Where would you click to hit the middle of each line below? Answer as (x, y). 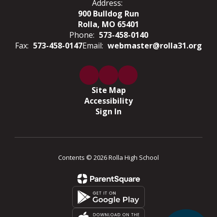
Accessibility (108, 101)
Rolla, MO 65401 (108, 24)
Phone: (82, 35)
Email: (93, 46)
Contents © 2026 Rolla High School (108, 158)
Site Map (108, 90)
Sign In (108, 112)
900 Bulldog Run (108, 14)
